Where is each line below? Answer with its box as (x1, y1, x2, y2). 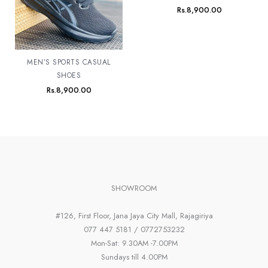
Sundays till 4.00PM (100, 251, 167, 263)
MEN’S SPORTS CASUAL (27, 56, 111, 67)
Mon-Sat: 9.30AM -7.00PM (90, 237, 178, 249)
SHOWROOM (111, 182, 157, 194)
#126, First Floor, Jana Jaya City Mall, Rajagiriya (55, 210, 213, 222)
